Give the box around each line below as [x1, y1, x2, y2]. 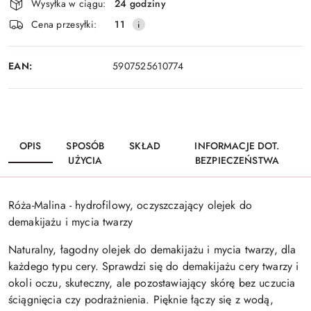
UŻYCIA [68, 153, 103, 168]
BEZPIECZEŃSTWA [195, 153, 279, 168]
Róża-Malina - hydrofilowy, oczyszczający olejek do [8, 197, 253, 214]
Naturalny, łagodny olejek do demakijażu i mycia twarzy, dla [8, 242, 296, 258]
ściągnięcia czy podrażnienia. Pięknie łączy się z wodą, [8, 292, 274, 308]
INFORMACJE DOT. [194, 139, 280, 153]
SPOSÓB [66, 139, 105, 153]
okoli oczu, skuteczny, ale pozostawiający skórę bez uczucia [8, 275, 296, 292]
